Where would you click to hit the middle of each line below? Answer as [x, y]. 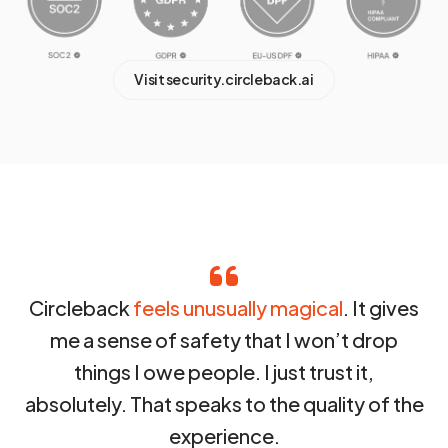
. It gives [381, 307]
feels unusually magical [238, 307]
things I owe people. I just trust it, [224, 371]
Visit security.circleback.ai [224, 79]
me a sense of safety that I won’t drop [224, 339]
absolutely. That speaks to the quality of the [224, 403]
